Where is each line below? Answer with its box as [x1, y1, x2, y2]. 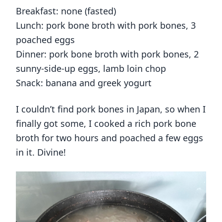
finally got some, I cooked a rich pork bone [16, 117, 196, 130]
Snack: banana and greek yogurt [16, 77, 152, 89]
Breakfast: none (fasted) [16, 5, 116, 17]
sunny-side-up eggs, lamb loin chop [16, 62, 166, 75]
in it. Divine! [16, 146, 66, 159]
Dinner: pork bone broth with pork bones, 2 [16, 48, 199, 60]
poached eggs [16, 34, 75, 46]
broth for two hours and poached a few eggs [16, 132, 203, 144]
